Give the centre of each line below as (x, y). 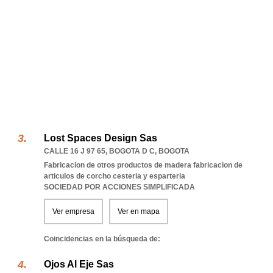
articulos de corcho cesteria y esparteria (115, 176)
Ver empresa (73, 211)
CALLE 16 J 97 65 (75, 151)
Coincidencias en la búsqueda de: (102, 239)
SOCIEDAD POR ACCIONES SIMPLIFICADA (119, 187)
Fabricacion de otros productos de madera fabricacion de (143, 165)
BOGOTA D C (132, 151)
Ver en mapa (139, 211)
